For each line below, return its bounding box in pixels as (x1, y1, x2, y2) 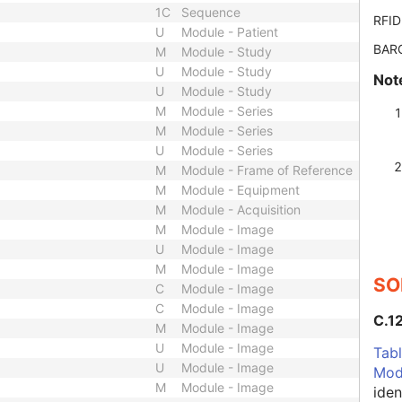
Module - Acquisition (181, 202, 301, 217)
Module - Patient (181, 24, 278, 39)
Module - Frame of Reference (181, 162, 353, 178)
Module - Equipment (181, 182, 300, 197)
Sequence (181, 4, 240, 20)
